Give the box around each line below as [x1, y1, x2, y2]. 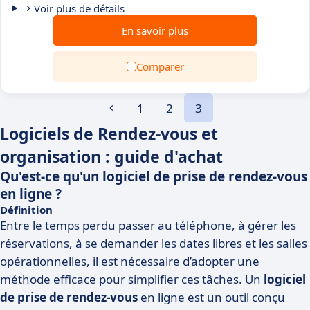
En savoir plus [122, 24, 188, 37]
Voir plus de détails [33, 1, 125, 15]
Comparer [136, 60, 184, 73]
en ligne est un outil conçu [138, 289, 285, 305]
